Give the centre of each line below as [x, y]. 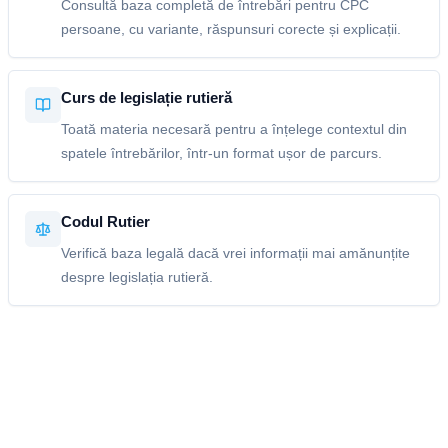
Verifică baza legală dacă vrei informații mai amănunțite [235, 253]
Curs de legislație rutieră [146, 97]
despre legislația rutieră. [137, 277]
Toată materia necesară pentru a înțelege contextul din [234, 129]
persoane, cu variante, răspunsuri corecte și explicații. [231, 29]
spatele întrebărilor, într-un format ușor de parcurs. [221, 153]
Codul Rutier [105, 221]
